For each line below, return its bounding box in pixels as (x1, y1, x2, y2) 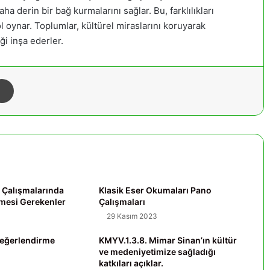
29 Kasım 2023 (107, 212, 158, 221)
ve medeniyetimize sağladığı (99, 246, 216, 257)
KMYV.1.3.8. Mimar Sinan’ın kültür (99, 235, 237, 246)
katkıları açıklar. (99, 258, 164, 269)
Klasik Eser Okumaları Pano (99, 185, 212, 196)
